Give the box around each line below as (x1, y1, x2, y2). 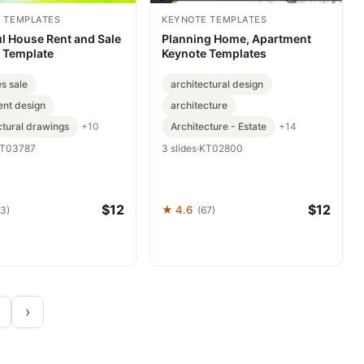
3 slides (162, 141, 197, 154)
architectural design (171, 77, 263, 90)
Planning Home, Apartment (162, 31, 311, 45)
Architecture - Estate (171, 119, 266, 132)
